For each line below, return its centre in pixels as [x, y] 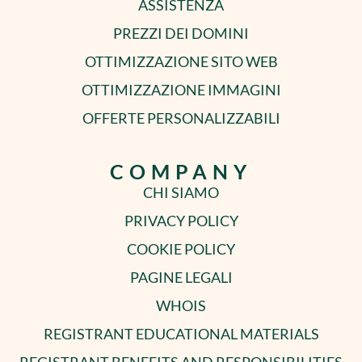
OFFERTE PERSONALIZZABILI [181, 118]
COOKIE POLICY [181, 249]
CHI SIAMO [181, 193]
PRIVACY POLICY [181, 221]
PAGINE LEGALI [181, 278]
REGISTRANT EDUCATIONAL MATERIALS [181, 334]
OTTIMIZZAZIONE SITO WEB [181, 62]
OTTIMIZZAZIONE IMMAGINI [181, 90]
